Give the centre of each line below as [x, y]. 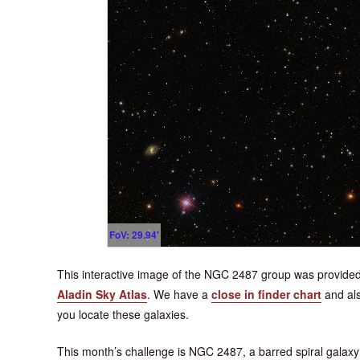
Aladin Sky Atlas [102, 294]
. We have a [179, 294]
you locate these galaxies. [123, 314]
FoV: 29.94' [134, 234]
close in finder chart [266, 294]
